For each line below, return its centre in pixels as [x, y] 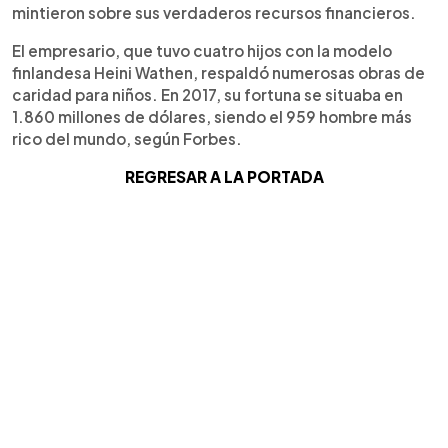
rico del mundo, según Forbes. [127, 138]
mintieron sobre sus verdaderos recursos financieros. [214, 12]
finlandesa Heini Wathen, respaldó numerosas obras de [218, 72]
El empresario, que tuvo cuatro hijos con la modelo [202, 50]
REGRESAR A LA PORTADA [224, 176]
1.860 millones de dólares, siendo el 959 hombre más [212, 116]
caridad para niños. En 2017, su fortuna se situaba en [207, 94]
